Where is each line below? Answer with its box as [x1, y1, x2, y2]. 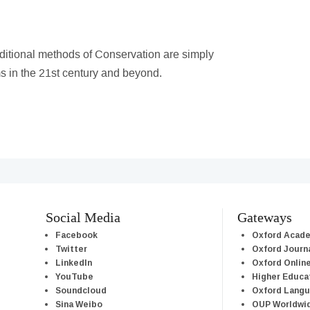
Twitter [55, 243, 87, 254]
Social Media [45, 210, 120, 226]
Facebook [55, 229, 98, 240]
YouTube [55, 271, 93, 282]
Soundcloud [55, 284, 107, 295]
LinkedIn [55, 257, 92, 268]
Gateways [237, 210, 293, 226]
